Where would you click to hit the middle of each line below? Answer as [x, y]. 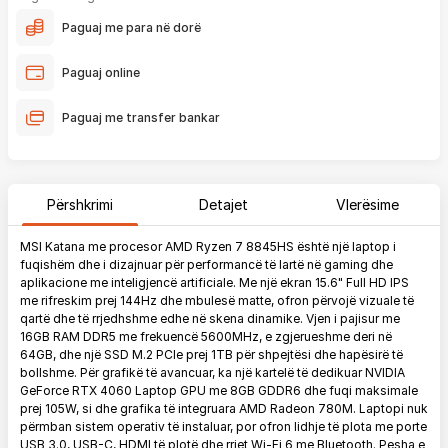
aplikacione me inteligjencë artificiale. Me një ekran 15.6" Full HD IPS [214, 282]
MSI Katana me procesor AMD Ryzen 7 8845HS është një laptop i [208, 246]
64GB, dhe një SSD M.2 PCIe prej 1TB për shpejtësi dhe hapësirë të [211, 354]
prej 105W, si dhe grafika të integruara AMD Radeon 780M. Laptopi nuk [224, 408]
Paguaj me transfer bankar [141, 117]
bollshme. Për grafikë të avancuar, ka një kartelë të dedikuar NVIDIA [212, 372]
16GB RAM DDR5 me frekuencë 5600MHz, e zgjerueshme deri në [206, 336]
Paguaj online [101, 72]
